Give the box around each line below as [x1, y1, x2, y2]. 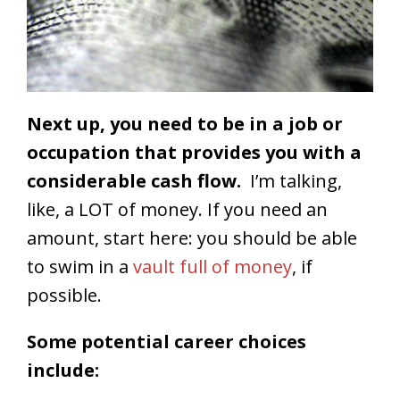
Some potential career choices [27, 329, 306, 354]
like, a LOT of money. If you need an [27, 197, 328, 222]
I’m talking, [241, 169, 342, 194]
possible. [27, 283, 102, 308]
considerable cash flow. [27, 169, 241, 194]
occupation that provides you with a [27, 140, 362, 165]
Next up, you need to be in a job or [27, 112, 343, 137]
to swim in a [27, 254, 133, 279]
